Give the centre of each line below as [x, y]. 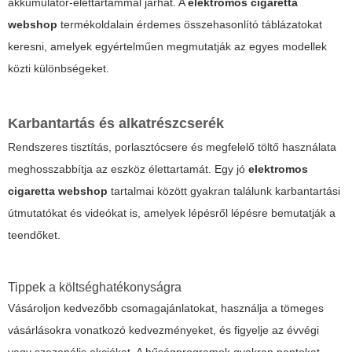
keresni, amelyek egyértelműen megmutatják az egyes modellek [167, 47]
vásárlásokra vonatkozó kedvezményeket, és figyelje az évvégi [163, 330]
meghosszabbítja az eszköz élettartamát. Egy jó [128, 169]
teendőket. [34, 235]
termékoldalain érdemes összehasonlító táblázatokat [190, 25]
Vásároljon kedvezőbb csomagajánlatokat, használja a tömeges [166, 308]
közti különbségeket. [59, 69]
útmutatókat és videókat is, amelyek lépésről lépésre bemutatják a [172, 213]
